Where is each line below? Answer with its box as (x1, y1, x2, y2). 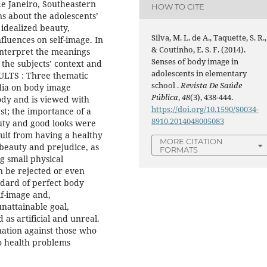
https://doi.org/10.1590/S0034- (151, 103, 259, 114)
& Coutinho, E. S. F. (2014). (151, 44, 246, 55)
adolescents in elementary (151, 67, 247, 79)
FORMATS (160, 144, 198, 154)
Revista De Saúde (181, 79, 243, 91)
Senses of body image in (151, 55, 239, 67)
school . (151, 79, 181, 91)
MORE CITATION (160, 136, 223, 146)
